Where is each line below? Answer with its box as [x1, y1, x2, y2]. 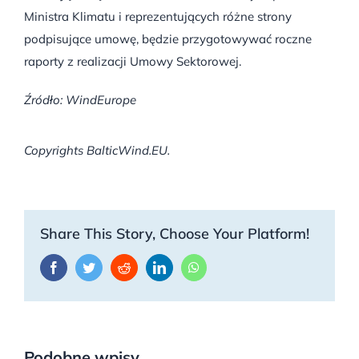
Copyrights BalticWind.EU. [24, 142, 170, 158]
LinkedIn [165, 260, 212, 273]
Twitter [95, 260, 131, 273]
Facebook [59, 260, 109, 273]
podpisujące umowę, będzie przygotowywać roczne [23, 30, 312, 46]
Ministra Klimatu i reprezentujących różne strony [23, 8, 292, 24]
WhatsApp [199, 260, 253, 273]
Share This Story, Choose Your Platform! [40, 224, 309, 243]
